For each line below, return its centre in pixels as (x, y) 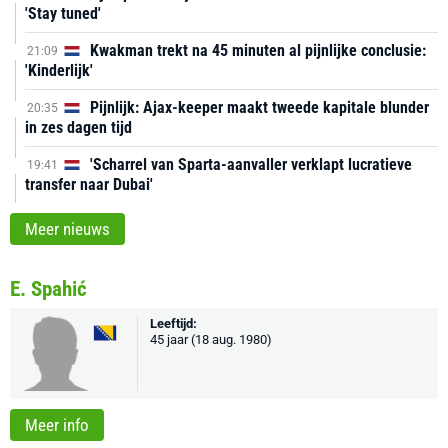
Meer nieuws (67, 229)
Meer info (57, 425)
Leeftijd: (173, 323)
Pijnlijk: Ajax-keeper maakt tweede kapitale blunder (257, 107)
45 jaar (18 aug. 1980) (211, 339)
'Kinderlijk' (59, 70)
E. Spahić (48, 289)
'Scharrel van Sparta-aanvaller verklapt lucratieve (249, 164)
